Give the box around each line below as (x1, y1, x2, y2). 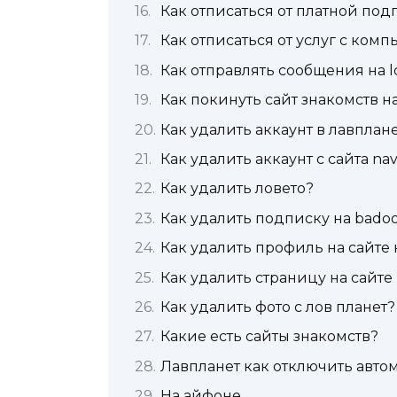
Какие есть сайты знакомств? (160, 328, 378, 346)
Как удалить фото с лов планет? (160, 298, 395, 315)
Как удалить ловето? (160, 180, 314, 198)
